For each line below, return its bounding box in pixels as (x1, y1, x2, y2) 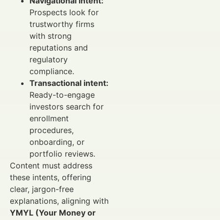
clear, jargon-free (10, 184, 74, 194)
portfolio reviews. (29, 149, 95, 159)
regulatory (29, 55, 68, 65)
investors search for (29, 102, 104, 112)
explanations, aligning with (10, 196, 109, 206)
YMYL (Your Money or (10, 208, 96, 218)
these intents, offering (10, 172, 91, 183)
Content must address (10, 161, 92, 171)
